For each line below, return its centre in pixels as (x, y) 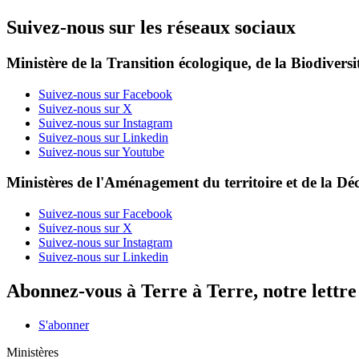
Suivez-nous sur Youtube (101, 151)
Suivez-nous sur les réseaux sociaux (151, 28)
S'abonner (64, 325)
